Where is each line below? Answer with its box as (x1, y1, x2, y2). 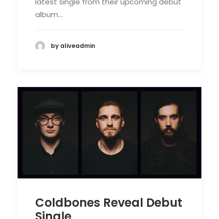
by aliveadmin (51, 42, 95, 50)
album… (35, 9, 63, 20)
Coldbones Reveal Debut (35, 195, 182, 211)
